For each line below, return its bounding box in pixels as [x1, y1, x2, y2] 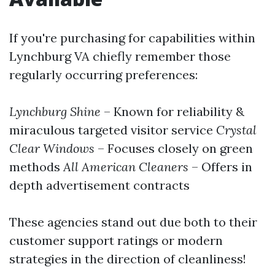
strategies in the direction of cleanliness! [9, 251, 246, 266]
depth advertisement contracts [9, 177, 190, 193]
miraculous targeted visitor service [9, 122, 216, 137]
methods [9, 159, 63, 174]
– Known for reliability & [101, 104, 244, 119]
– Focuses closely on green [95, 141, 253, 156]
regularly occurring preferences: [9, 67, 198, 82]
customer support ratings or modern [9, 233, 223, 248]
